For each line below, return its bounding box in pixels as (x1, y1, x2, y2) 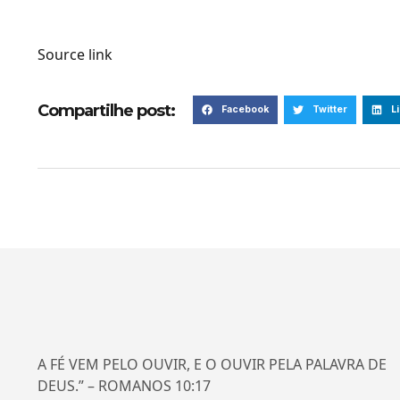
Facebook (221, 103, 269, 115)
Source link (37, 44, 112, 64)
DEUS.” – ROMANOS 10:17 (37, 375, 211, 396)
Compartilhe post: (37, 100, 175, 121)
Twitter (312, 103, 347, 115)
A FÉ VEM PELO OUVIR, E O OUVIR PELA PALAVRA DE (37, 354, 387, 374)
